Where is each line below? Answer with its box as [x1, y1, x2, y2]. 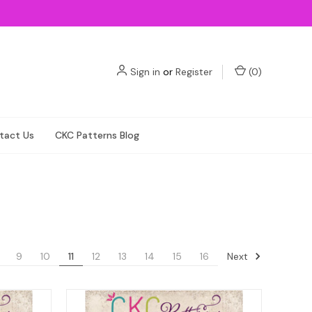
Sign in [130, 65, 160, 78]
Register [175, 65, 212, 78]
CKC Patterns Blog [55, 129, 139, 141]
